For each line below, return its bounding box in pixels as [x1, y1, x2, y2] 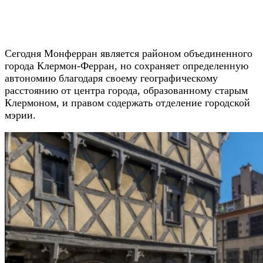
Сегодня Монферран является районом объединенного [5, 48, 252, 60]
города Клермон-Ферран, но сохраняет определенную [5, 60, 248, 72]
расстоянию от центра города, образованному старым [5, 85, 248, 97]
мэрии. [5, 109, 36, 122]
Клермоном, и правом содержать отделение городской [5, 97, 250, 109]
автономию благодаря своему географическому [5, 72, 218, 85]
